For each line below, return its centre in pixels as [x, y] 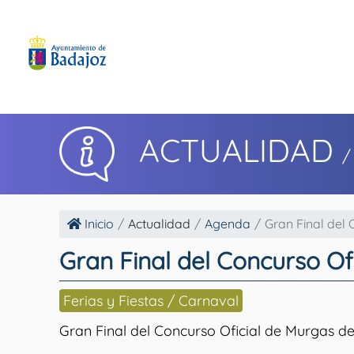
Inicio [98, 224]
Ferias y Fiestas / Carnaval [151, 300]
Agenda [228, 224]
